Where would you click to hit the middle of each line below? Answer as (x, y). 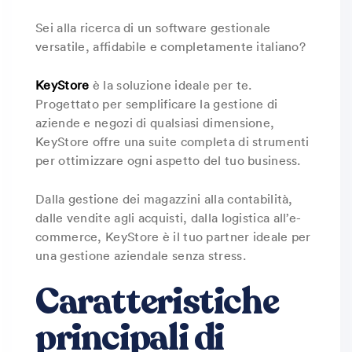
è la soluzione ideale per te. (170, 85)
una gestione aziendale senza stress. (141, 255)
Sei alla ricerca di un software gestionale (153, 27)
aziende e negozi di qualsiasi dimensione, (155, 123)
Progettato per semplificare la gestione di (157, 104)
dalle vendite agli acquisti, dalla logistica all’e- (169, 218)
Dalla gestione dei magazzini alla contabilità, (164, 199)
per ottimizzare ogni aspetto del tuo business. (168, 160)
